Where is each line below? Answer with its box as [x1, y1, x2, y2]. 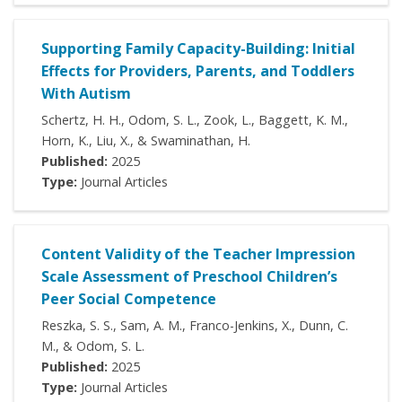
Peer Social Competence [41, 289, 216, 310]
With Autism [41, 83, 131, 104]
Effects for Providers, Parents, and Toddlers [41, 61, 354, 82]
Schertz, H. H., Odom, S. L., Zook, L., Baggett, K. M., [41, 111, 348, 129]
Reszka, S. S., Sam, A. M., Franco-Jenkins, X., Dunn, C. [41, 317, 348, 335]
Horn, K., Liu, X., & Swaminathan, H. [41, 132, 250, 150]
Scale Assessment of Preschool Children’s [41, 267, 337, 287]
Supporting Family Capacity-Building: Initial [41, 39, 355, 59]
